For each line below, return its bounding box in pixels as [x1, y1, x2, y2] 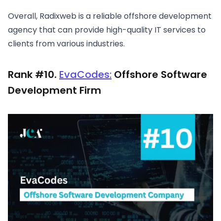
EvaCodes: [59, 68, 111, 82]
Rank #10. [8, 68, 59, 82]
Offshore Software [111, 68, 207, 82]
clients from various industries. [8, 38, 125, 50]
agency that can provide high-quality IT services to [8, 24, 206, 36]
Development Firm [8, 83, 101, 98]
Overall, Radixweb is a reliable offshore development [8, 10, 212, 22]
